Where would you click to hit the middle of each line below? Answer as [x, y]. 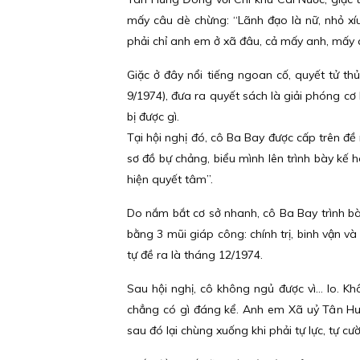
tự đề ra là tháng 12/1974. [195, 255]
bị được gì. [153, 117]
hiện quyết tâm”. [172, 179]
